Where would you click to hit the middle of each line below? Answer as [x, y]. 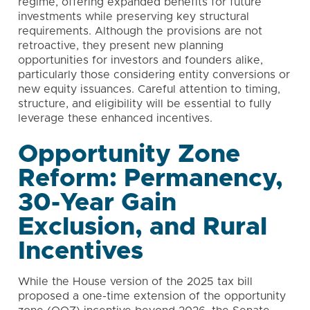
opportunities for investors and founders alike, [140, 60]
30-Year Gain [97, 203]
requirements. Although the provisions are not [140, 31]
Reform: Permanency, [151, 179]
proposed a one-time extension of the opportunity [152, 296]
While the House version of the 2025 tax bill [135, 282]
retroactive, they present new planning [121, 46]
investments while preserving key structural [134, 17]
